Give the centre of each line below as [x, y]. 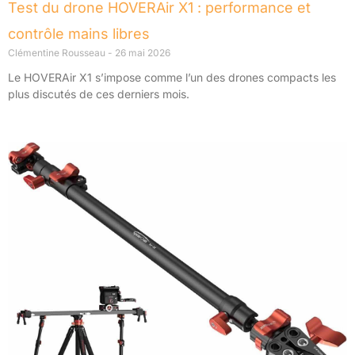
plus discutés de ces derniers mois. [99, 94]
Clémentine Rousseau [58, 52]
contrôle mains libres [79, 33]
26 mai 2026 [141, 52]
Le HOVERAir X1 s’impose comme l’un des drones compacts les [172, 77]
